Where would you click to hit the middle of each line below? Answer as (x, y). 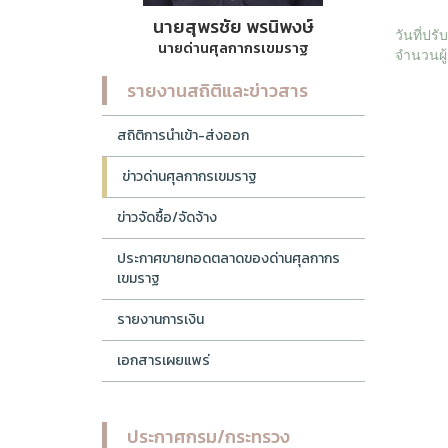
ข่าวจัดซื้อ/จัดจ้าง (167, 217)
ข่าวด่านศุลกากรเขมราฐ (189, 176)
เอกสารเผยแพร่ (163, 360)
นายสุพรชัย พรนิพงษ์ (233, 26)
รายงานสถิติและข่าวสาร (217, 90)
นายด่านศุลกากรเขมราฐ (233, 48)
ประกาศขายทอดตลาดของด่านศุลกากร (228, 258)
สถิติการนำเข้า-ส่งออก (183, 135)
